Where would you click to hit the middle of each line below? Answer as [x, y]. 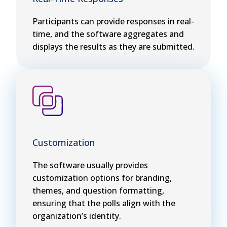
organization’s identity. [77, 216]
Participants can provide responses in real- [113, 22]
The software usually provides [90, 165]
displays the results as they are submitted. [113, 47]
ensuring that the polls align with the [104, 203]
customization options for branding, [102, 178]
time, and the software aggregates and [108, 34]
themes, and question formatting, [98, 191]
